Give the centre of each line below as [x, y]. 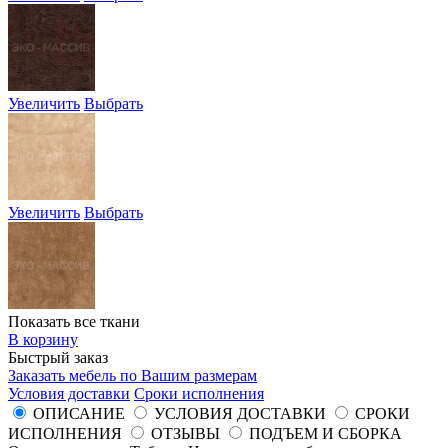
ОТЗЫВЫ [185, 434]
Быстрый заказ [58, 358]
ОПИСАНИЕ [79, 414]
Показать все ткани [74, 322]
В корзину [43, 340]
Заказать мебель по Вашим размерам [132, 376]
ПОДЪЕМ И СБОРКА [325, 434]
